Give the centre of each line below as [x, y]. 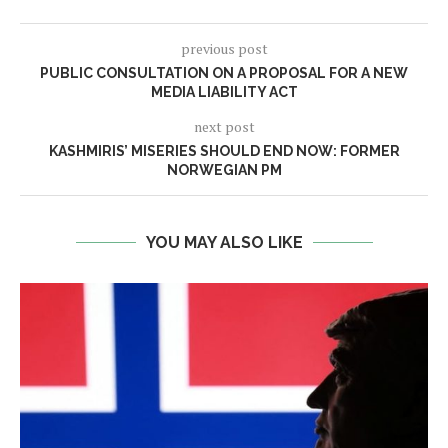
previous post [224, 48]
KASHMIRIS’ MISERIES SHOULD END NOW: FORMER [224, 151]
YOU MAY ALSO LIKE [224, 242]
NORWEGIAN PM [224, 170]
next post [224, 126]
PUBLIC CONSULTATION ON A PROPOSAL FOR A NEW [224, 73]
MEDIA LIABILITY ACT [224, 92]
